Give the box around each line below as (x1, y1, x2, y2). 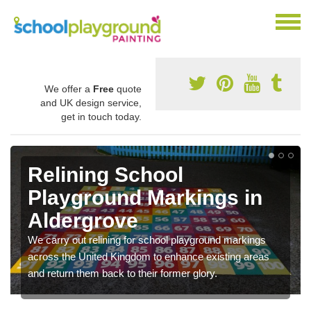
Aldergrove (28, 208, 138, 232)
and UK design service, (40, 96, 142, 108)
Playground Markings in (28, 185, 262, 209)
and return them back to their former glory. (28, 267, 217, 279)
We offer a (44, 83, 93, 94)
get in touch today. (61, 110, 142, 122)
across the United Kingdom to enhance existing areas (28, 250, 269, 262)
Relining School (28, 162, 183, 186)
